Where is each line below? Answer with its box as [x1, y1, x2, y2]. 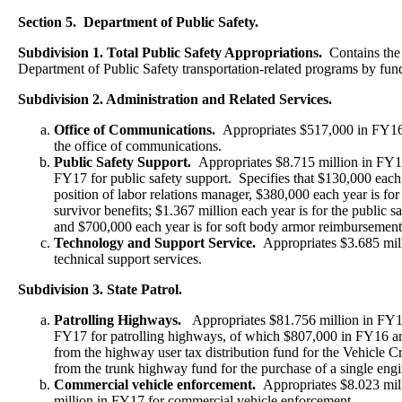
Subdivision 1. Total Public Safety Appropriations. [18, 45, 322, 60]
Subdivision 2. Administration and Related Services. [18, 92, 336, 107]
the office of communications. [54, 138, 222, 153]
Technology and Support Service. [54, 235, 263, 250]
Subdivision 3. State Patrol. [18, 282, 186, 297]
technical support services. [54, 251, 202, 267]
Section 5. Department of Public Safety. [18, 14, 258, 30]
